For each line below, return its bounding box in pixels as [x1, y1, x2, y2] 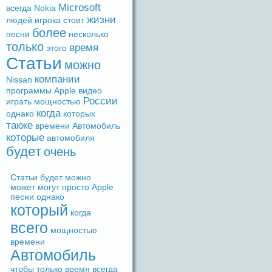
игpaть [6, 97, 32, 106]
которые [6, 132, 44, 143]
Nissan [6, 75, 32, 84]
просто [62, 182, 89, 192]
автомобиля [47, 133, 95, 143]
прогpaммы [6, 86, 52, 95]
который [10, 202, 68, 219]
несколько [69, 29, 109, 39]
